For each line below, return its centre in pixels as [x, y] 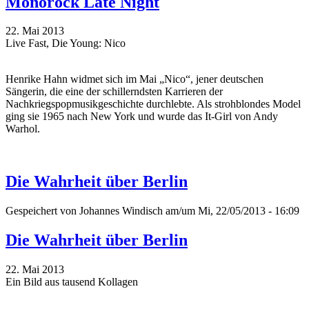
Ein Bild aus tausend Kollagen [72, 282]
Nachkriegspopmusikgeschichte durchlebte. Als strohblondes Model [153, 104]
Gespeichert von [42, 211]
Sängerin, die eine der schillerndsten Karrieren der [114, 92]
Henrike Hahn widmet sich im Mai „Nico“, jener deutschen [134, 79]
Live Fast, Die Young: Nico [66, 43]
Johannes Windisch [121, 211]
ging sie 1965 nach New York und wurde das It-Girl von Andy [142, 117]
